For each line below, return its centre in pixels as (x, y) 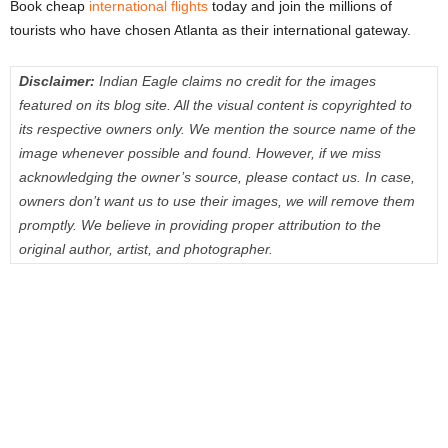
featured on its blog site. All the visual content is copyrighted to (215, 105)
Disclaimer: (59, 81)
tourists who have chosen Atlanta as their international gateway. (210, 30)
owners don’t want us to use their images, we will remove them (217, 201)
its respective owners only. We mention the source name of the (217, 129)
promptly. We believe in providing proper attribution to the (200, 225)
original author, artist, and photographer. (146, 249)
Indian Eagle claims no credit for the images (237, 81)
